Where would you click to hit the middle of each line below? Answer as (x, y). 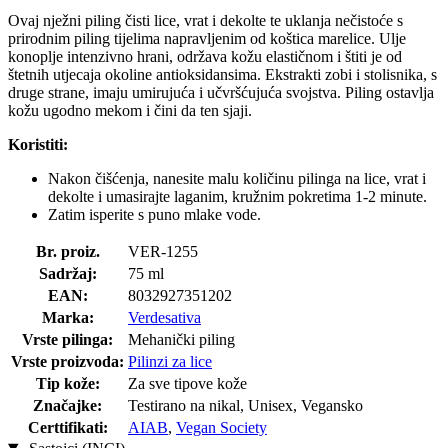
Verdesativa (164, 317)
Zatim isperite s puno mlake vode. (154, 214)
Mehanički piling (181, 339)
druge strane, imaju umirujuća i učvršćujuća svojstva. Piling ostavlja (221, 92)
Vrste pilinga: (67, 339)
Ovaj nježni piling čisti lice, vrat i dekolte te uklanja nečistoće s (205, 20)
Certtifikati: (67, 427)
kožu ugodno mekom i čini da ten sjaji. (130, 110)
